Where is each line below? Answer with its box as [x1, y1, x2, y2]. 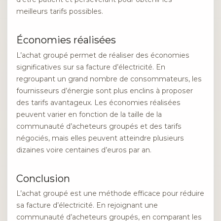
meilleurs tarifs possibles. [16, 7, 103, 16]
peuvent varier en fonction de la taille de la [16, 110, 162, 119]
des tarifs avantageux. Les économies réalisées [16, 98, 181, 107]
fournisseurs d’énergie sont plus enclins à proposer [16, 86, 193, 95]
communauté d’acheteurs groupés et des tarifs [16, 121, 182, 131]
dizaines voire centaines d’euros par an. [16, 145, 151, 154]
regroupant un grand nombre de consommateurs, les [16, 74, 202, 83]
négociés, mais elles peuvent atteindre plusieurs [16, 133, 184, 143]
